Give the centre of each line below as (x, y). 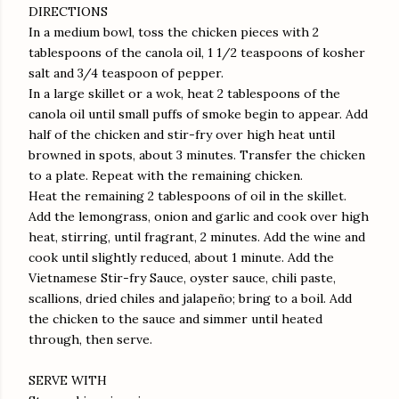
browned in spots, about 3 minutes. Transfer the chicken (197, 155)
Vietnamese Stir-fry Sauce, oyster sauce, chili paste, (182, 278)
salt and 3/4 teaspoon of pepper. (126, 73)
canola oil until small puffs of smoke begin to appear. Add (198, 114)
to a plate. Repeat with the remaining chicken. (166, 176)
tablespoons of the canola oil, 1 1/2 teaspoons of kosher (197, 53)
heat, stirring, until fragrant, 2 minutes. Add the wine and (197, 237)
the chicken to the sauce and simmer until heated (175, 319)
